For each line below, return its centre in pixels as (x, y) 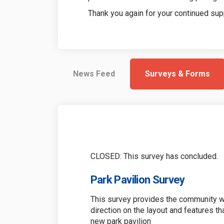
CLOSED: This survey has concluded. (154, 156)
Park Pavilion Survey (137, 179)
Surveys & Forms (177, 73)
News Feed (94, 73)
